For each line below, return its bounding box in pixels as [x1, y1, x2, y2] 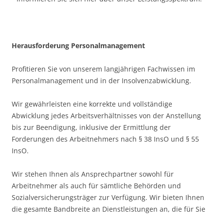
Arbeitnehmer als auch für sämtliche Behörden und [12, 181, 181, 190]
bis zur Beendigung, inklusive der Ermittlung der [12, 122, 171, 132]
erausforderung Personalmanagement [17, 40, 145, 50]
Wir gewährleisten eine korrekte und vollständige [12, 99, 172, 109]
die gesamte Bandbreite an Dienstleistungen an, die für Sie [12, 204, 205, 214]
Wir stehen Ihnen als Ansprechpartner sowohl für [12, 169, 174, 179]
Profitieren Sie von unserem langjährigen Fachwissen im [12, 64, 195, 73]
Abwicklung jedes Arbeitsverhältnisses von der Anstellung [12, 110, 201, 120]
